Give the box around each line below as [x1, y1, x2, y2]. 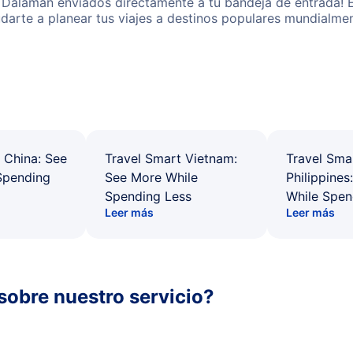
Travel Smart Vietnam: [105, 150, 237, 166]
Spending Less [105, 188, 191, 204]
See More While [105, 169, 198, 185]
